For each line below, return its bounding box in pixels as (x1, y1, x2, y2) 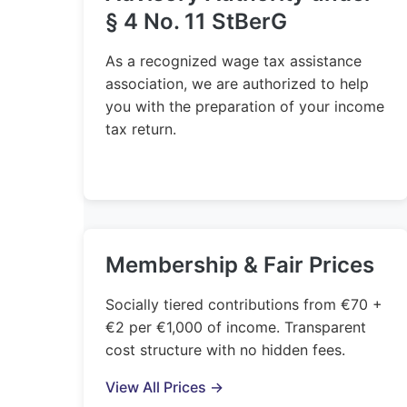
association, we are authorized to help (105, 74, 369, 93)
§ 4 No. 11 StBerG (105, 8, 287, 35)
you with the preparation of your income (105, 97, 384, 115)
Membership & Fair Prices (105, 252, 374, 278)
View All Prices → (105, 378, 223, 396)
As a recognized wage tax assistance (105, 52, 362, 70)
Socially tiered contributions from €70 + (105, 295, 382, 313)
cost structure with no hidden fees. (105, 341, 345, 359)
